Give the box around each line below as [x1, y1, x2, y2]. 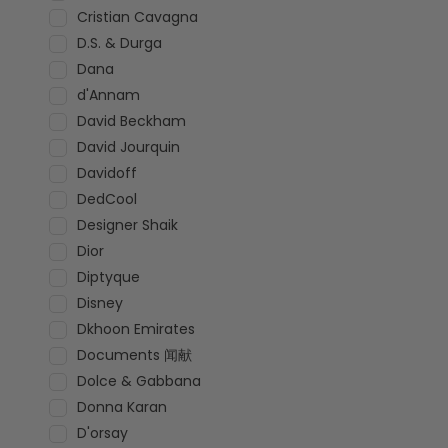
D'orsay [76, 423, 128, 443]
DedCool [76, 189, 137, 209]
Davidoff [76, 163, 137, 183]
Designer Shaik [76, 215, 178, 235]
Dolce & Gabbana [76, 371, 201, 391]
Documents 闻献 [76, 345, 192, 365]
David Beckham [76, 111, 186, 131]
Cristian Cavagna [76, 7, 198, 27]
